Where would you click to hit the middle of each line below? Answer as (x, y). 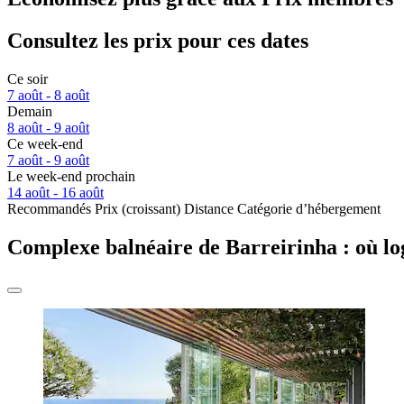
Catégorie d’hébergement (309, 209)
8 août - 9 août (48, 128)
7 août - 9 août (48, 161)
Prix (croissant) (138, 209)
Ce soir (28, 79)
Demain (30, 112)
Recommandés (49, 209)
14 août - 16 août (55, 193)
